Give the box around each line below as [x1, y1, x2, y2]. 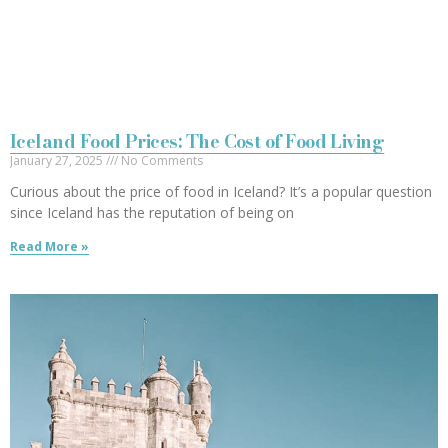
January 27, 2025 [10, 151, 106, 169]
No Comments [118, 151, 203, 169]
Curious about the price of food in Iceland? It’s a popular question [10, 181, 432, 201]
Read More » [10, 237, 89, 255]
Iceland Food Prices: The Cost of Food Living [10, 127, 385, 155]
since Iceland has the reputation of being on [10, 202, 294, 222]
